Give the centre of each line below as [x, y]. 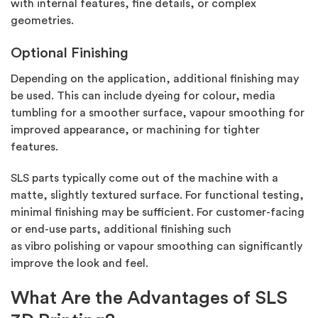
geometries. [42, 21]
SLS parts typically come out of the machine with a [144, 179]
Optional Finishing [70, 54]
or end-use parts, [56, 230]
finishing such [194, 230]
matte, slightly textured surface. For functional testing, [157, 196]
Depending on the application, [91, 79]
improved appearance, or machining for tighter [135, 130]
